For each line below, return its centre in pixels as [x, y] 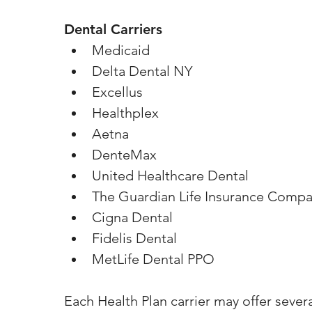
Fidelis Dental [134, 238]
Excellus [117, 92]
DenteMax [124, 155]
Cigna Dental [132, 217]
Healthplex [125, 113]
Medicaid [121, 50]
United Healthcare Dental [170, 175]
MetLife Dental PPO [153, 259]
